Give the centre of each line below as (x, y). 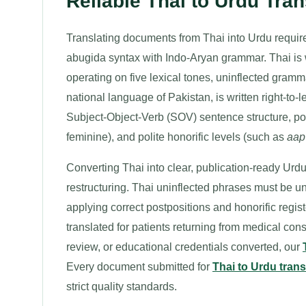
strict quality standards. (122, 287)
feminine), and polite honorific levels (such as (177, 137)
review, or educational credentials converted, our (184, 247)
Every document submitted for (139, 267)
